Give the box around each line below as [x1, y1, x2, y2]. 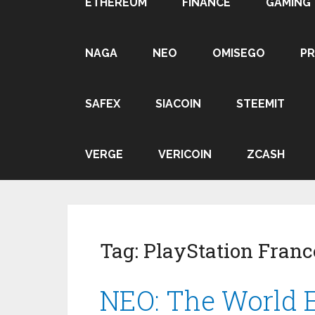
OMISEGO [212, 46, 265, 60]
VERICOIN [158, 148, 212, 161]
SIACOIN [155, 97, 201, 110]
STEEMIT [236, 97, 285, 110]
